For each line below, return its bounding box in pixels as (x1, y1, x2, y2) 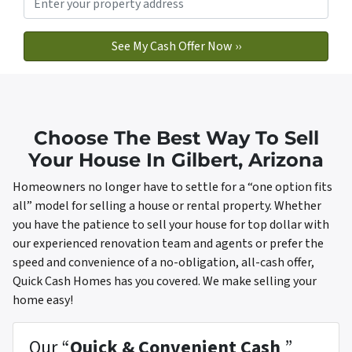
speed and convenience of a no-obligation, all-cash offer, (13, 254, 314, 272)
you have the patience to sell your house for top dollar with (13, 216, 329, 234)
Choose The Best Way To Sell (33, 126, 319, 150)
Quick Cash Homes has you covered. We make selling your (13, 273, 317, 291)
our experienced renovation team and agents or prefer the (13, 235, 324, 253)
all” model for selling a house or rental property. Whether (13, 197, 321, 215)
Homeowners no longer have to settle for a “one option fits (13, 178, 332, 196)
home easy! (13, 291, 73, 310)
